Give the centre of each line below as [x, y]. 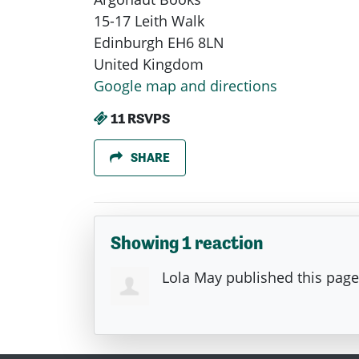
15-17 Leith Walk [149, 21]
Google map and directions [186, 86]
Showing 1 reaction [187, 242]
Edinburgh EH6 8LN [159, 43]
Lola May [192, 277]
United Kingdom [149, 65]
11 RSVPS [139, 119]
